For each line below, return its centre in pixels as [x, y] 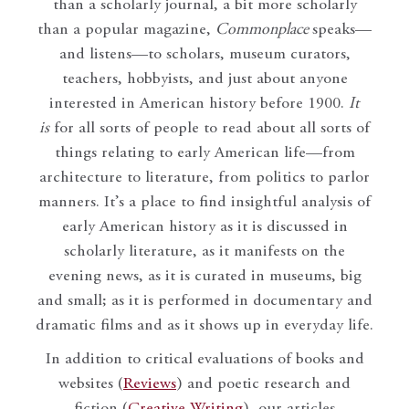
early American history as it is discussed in [204, 228]
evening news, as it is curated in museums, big [204, 277]
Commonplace [262, 31]
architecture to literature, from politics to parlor [204, 178]
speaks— [342, 31]
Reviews [150, 385]
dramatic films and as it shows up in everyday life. [204, 326]
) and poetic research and [263, 385]
